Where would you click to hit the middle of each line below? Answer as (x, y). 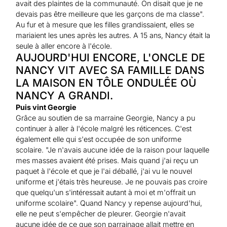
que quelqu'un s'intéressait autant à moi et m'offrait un (106, 192)
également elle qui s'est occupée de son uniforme (99, 139)
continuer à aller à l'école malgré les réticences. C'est (104, 128)
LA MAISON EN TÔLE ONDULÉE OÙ (106, 83)
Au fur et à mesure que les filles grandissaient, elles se (105, 24)
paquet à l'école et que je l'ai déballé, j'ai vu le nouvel (104, 171)
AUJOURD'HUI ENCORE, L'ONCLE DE (111, 57)
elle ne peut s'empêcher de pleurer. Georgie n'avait (101, 213)
